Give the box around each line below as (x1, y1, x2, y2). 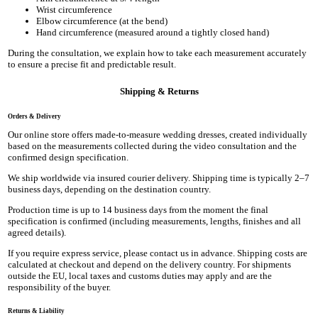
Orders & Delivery (8, 113, 62, 121)
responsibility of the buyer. (8, 282, 111, 293)
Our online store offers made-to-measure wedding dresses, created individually (8, 129, 308, 141)
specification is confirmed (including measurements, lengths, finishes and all (8, 216, 302, 227)
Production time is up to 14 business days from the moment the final (8, 204, 269, 216)
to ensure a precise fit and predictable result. (8, 58, 177, 70)
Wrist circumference (36, 4, 113, 15)
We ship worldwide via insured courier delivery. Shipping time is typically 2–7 (8, 172, 310, 184)
